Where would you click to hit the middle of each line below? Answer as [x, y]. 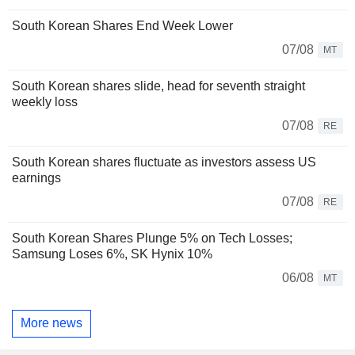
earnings [36, 177]
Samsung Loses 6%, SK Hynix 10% [112, 254]
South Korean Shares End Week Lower [122, 25]
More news [52, 323]
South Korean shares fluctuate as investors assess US [164, 162]
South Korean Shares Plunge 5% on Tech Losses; [152, 238]
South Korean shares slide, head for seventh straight [158, 86]
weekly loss [45, 101]
